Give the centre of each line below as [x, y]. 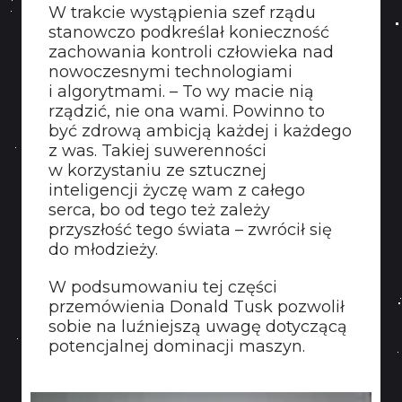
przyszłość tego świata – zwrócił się [190, 230]
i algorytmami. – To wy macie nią [181, 92]
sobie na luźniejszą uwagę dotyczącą [198, 327]
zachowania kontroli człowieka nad [191, 52]
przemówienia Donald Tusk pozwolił [197, 307]
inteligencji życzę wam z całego [177, 190]
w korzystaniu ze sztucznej [157, 170]
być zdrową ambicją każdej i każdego [200, 131]
